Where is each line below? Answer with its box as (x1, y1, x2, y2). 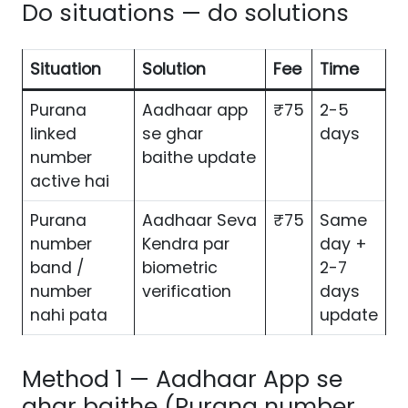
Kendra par (142, 233, 229, 256)
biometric (142, 257, 218, 280)
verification (142, 280, 231, 303)
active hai (30, 170, 109, 193)
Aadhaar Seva (142, 209, 257, 232)
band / (30, 257, 84, 280)
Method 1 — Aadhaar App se (22, 363, 342, 396)
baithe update (142, 147, 256, 169)
